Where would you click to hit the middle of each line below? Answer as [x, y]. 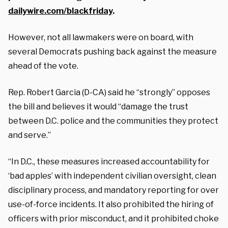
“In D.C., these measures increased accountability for [109, 161]
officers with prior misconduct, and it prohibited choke [113, 218]
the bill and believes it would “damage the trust [98, 106]
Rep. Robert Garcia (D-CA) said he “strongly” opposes [109, 92]
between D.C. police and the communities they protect [113, 121]
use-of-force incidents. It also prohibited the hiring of [111, 204]
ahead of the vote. [43, 66]
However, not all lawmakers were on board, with [101, 37]
